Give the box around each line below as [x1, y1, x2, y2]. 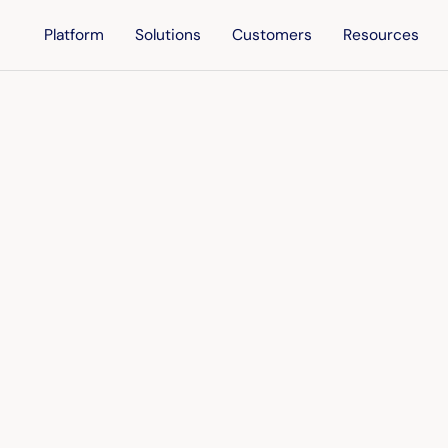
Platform [44, 25, 105, 46]
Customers [232, 25, 313, 46]
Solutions [135, 25, 202, 46]
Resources [343, 25, 420, 46]
